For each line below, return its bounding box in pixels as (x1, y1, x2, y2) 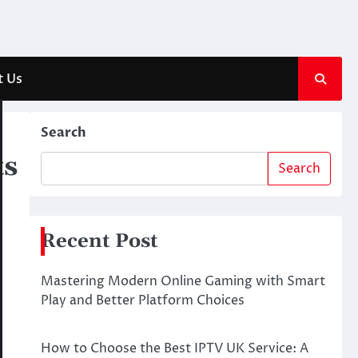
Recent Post (40, 229, 158, 253)
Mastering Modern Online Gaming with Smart (40, 272, 325, 290)
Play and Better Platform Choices (40, 292, 245, 309)
